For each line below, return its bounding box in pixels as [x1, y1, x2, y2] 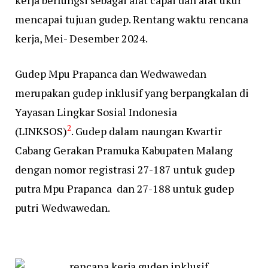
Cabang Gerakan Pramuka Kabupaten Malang [15, 143, 233, 157]
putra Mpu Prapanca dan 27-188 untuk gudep [15, 181, 234, 196]
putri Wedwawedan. [15, 200, 112, 215]
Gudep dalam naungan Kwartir [75, 124, 222, 138]
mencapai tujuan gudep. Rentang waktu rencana [15, 12, 248, 26]
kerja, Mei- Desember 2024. [15, 31, 150, 45]
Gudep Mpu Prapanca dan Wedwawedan [15, 66, 206, 81]
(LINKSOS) [15, 124, 67, 138]
